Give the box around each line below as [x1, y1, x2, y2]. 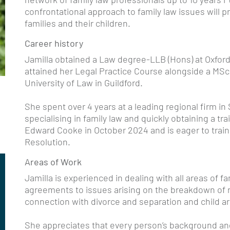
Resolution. [25, 136, 70, 147]
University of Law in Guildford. [25, 77, 145, 88]
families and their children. [25, 17, 130, 29]
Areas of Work [25, 156, 82, 167]
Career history [25, 37, 83, 49]
